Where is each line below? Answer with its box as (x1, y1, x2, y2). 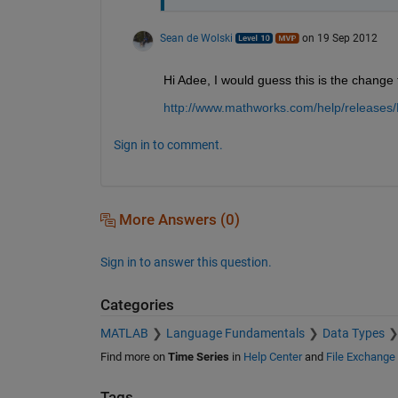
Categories (99, 296, 174, 314)
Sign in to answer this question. (99, 254, 272, 269)
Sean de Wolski (159, 31, 233, 44)
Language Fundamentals (165, 326, 305, 341)
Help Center (243, 350, 302, 364)
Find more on (99, 350, 168, 364)
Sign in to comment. (113, 137, 223, 152)
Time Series (167, 350, 229, 364)
